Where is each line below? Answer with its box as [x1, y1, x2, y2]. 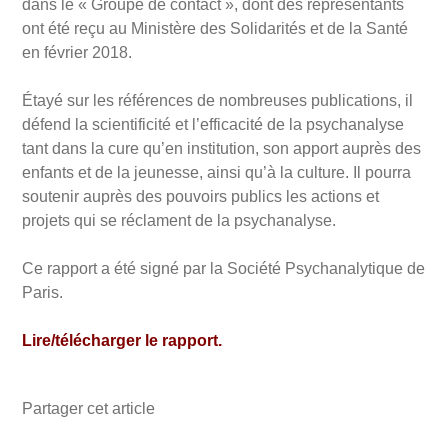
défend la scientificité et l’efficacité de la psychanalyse [22, 115, 404, 133]
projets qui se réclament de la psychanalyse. [22, 211, 336, 229]
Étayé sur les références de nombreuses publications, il [22, 91, 413, 109]
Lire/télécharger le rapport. [22, 331, 222, 349]
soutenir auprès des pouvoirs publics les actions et [22, 187, 379, 205]
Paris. [22, 283, 63, 301]
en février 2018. [22, 43, 132, 61]
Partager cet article [22, 399, 155, 417]
